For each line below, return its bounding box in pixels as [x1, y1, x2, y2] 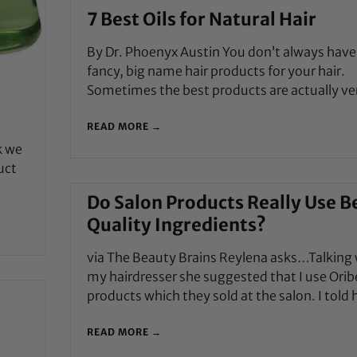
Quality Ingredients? [86, 213, 266, 236]
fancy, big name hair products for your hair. [86, 62, 345, 79]
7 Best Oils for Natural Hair [86, 7, 316, 30]
